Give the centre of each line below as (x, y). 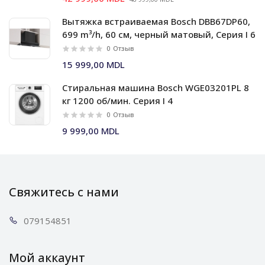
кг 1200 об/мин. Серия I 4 (117, 101)
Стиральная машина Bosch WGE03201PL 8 (156, 88)
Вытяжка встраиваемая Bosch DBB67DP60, (156, 21)
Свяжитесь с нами (64, 192)
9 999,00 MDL (91, 131)
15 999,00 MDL (93, 64)
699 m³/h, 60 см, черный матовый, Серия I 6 (159, 34)
